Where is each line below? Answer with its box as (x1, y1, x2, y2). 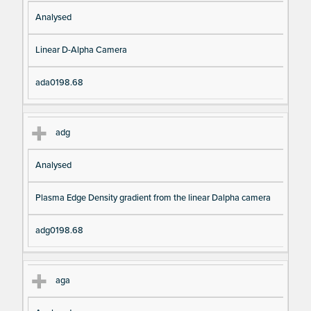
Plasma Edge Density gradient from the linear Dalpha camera (35, 192, 271, 204)
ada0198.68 (35, 76, 83, 88)
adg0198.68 (35, 225, 83, 237)
